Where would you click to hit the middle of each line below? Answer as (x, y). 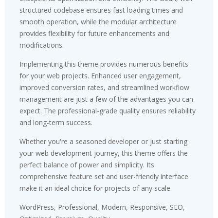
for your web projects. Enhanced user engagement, (100, 75)
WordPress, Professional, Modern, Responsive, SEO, (102, 207)
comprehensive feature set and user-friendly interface (104, 176)
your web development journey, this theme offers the (104, 153)
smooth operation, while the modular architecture (98, 21)
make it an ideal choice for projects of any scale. (96, 188)
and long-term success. (56, 122)
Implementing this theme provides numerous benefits (104, 64)
